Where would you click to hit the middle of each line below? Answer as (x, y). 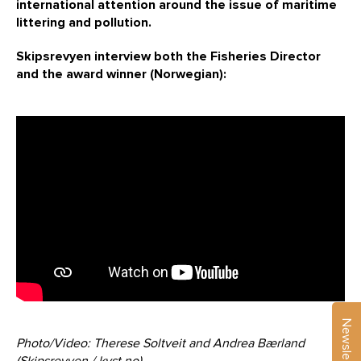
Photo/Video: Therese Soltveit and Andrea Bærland (160, 343)
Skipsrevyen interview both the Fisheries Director (168, 56)
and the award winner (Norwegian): (121, 74)
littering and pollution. (84, 23)
